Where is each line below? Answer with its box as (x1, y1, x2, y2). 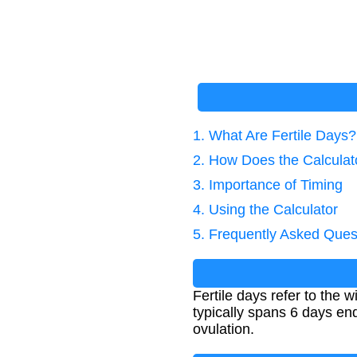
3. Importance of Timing (193, 177, 343, 193)
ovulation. (193, 321, 254, 337)
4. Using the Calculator (193, 202, 338, 218)
